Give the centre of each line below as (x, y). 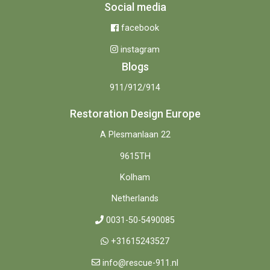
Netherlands (135, 199)
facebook (140, 28)
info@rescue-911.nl (141, 263)
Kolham (135, 178)
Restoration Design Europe (135, 113)
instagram (140, 49)
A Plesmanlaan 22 (135, 135)
